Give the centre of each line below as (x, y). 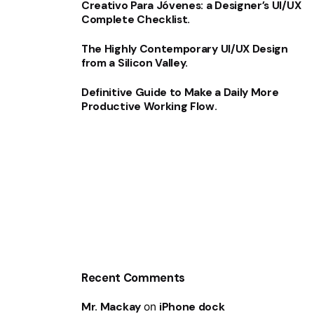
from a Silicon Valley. (135, 63)
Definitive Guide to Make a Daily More (180, 92)
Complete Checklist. (136, 20)
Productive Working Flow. (149, 106)
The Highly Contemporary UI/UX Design (185, 49)
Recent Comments (134, 278)
